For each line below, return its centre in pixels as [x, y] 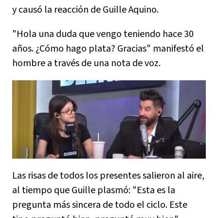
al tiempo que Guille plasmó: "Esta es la [94, 190]
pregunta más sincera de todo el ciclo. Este [100, 205]
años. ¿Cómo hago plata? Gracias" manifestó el [108, 48]
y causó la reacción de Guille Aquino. [85, 9]
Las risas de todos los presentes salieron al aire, [108, 176]
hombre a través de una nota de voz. [86, 63]
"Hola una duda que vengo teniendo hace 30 [103, 34]
